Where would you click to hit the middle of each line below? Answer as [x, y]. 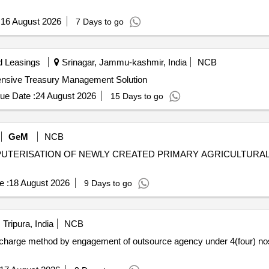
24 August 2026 [65, 96]
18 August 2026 [39, 183]
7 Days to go [99, 22]
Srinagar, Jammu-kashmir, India [123, 62]
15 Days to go [137, 96]
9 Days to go [108, 183]
